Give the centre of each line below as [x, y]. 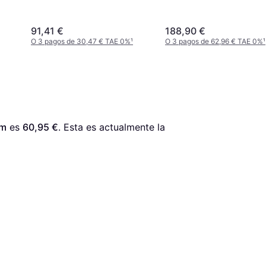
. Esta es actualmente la [112, 127]
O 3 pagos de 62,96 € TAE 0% [214, 42]
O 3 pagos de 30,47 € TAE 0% [81, 42]
